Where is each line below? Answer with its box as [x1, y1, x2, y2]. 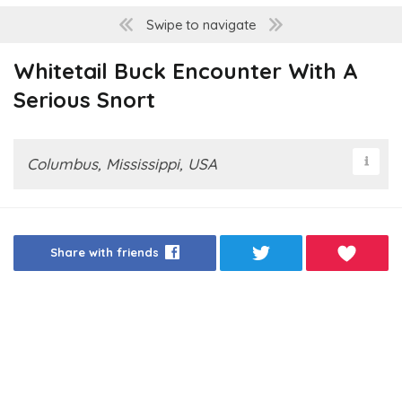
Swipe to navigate [146, 16, 256, 34]
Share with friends [49, 245, 159, 260]
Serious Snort [13, 86, 155, 114]
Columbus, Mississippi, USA [27, 154, 217, 174]
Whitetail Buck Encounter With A [13, 57, 358, 85]
